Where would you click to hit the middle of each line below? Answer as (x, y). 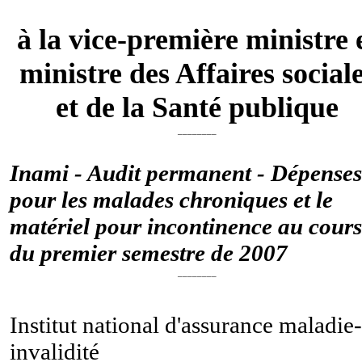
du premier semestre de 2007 (149, 253)
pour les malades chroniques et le (171, 199)
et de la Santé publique (198, 107)
